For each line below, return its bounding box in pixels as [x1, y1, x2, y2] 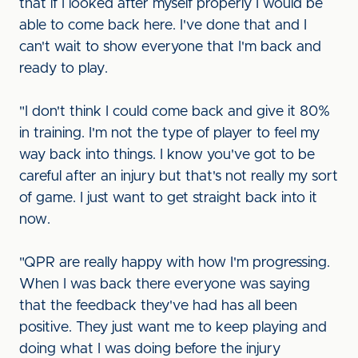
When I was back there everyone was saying [19, 277, 310, 292]
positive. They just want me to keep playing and [19, 320, 327, 335]
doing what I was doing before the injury [19, 342, 280, 356]
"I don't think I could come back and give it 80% [19, 105, 330, 119]
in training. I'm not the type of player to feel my [19, 126, 320, 141]
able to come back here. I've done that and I [19, 18, 307, 33]
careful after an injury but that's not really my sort [19, 169, 338, 184]
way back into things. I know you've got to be [19, 148, 315, 162]
